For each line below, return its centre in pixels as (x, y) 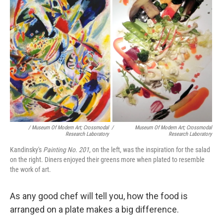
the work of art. (30, 169)
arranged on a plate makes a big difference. (94, 209)
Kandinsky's (27, 149)
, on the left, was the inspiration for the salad (150, 149)
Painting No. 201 (66, 149)
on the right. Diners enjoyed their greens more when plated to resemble (107, 159)
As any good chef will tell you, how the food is (99, 196)
